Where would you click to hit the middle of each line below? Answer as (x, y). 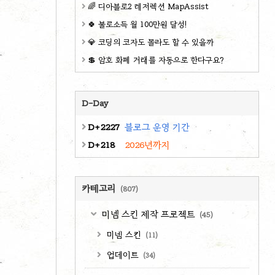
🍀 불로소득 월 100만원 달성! (137, 25)
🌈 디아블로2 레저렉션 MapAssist (148, 7)
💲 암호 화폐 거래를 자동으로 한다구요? (156, 60)
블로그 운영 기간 (157, 127)
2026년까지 (147, 145)
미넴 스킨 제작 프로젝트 (149, 214)
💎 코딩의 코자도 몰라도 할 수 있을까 (151, 42)
